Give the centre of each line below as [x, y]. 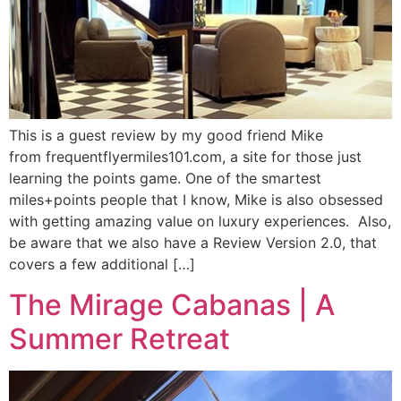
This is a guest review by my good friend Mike [166, 136]
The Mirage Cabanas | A [172, 304]
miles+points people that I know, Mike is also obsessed [196, 200]
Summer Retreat [119, 338]
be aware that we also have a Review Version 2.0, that [193, 243]
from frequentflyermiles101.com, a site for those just [185, 157]
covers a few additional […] [102, 264]
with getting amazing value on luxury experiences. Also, [200, 222]
